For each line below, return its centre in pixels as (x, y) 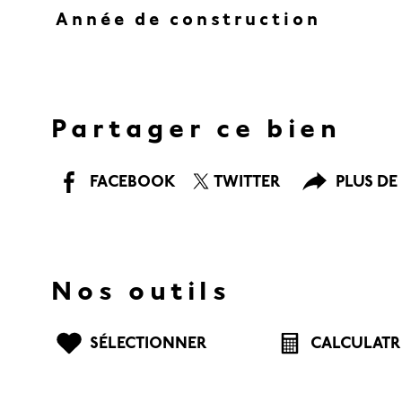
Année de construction (188, 19)
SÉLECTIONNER (149, 343)
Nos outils (142, 290)
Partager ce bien (197, 128)
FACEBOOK (133, 181)
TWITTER (247, 181)
